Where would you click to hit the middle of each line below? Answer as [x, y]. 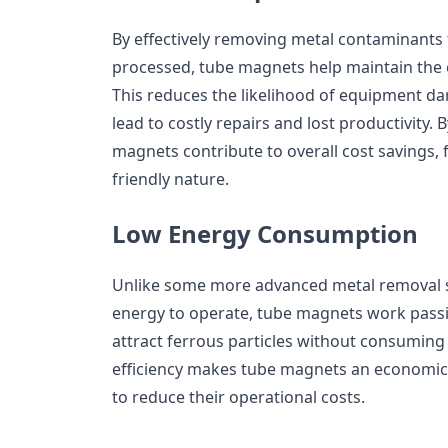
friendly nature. [170, 178]
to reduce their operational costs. [238, 396]
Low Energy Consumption [265, 233]
